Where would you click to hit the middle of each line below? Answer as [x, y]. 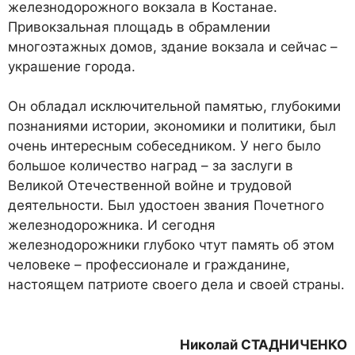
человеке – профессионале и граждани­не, [149, 265]
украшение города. [72, 67]
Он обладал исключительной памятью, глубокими [174, 107]
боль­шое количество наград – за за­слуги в [151, 166]
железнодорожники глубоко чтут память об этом [171, 245]
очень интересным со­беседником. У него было [164, 146]
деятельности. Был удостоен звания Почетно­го [166, 206]
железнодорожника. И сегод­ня [112, 225]
